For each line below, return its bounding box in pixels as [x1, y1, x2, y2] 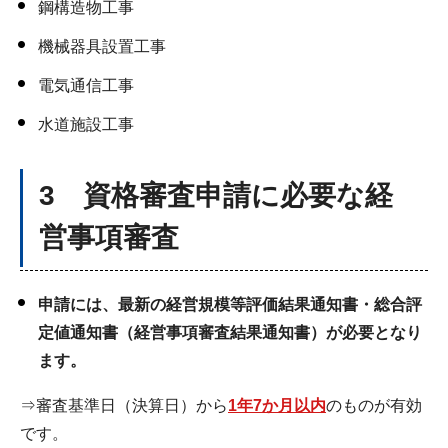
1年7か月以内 [228, 396, 326, 414]
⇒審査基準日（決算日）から [20, 396, 228, 414]
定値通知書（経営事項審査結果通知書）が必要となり [38, 323, 422, 341]
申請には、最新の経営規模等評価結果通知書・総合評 [38, 295, 422, 313]
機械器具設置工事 [38, 37, 166, 55]
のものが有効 [326, 396, 422, 414]
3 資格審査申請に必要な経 [39, 179, 393, 211]
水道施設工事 [38, 115, 134, 133]
